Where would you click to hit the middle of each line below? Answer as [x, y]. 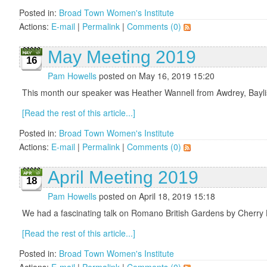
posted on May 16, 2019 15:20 [156, 75]
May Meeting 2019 [122, 57]
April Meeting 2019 [123, 177]
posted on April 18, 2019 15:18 [156, 196]
